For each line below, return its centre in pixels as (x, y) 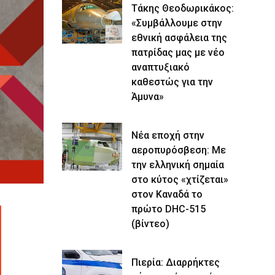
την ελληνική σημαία (178, 165)
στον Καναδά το (167, 194)
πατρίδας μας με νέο (178, 52)
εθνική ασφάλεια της (179, 38)
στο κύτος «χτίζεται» (180, 180)
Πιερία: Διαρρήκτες (176, 262)
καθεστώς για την (172, 82)
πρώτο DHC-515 (168, 209)
